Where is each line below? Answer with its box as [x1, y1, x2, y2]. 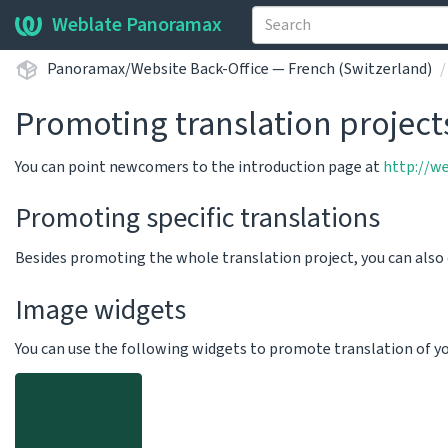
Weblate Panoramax [52, 11, 222, 39]
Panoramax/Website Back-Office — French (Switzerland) [47, 57, 432, 80]
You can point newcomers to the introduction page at [15, 156, 383, 178]
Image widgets [15, 290, 186, 330]
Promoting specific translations [15, 198, 380, 238]
